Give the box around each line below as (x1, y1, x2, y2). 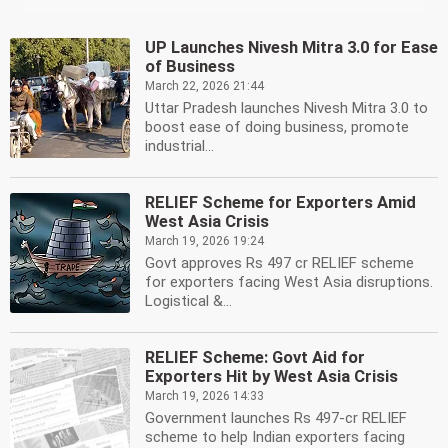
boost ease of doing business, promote (145, 118, 409, 136)
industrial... (145, 137, 214, 155)
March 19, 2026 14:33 (145, 389, 264, 403)
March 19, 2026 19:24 (145, 234, 264, 248)
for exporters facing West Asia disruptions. (145, 273, 433, 291)
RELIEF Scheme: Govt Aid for (145, 348, 365, 367)
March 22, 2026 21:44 (145, 79, 264, 93)
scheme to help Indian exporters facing (145, 428, 405, 446)
